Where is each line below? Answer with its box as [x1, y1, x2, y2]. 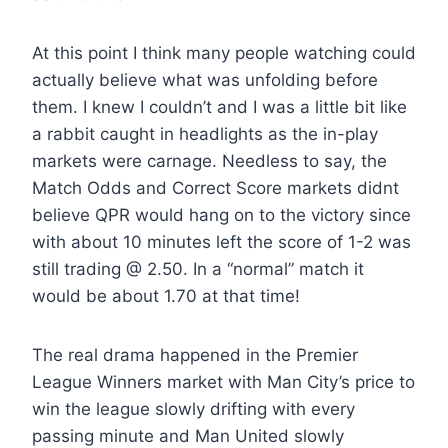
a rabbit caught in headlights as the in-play [32, 124, 378, 145]
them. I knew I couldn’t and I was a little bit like [32, 97, 407, 118]
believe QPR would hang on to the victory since [32, 205, 411, 226]
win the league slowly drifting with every [32, 399, 355, 420]
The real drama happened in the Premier [32, 345, 358, 366]
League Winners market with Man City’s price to [32, 372, 415, 393]
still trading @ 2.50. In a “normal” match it [32, 259, 364, 280]
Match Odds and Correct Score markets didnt [32, 178, 399, 199]
